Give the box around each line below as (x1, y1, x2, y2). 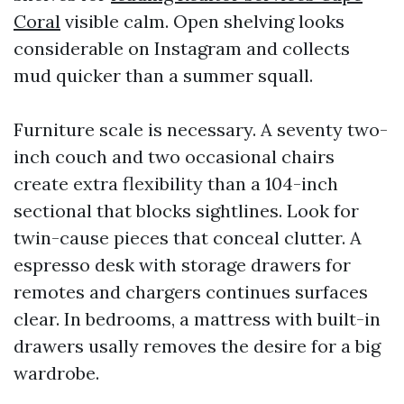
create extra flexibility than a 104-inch (14, 172, 338, 195)
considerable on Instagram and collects (14, 37, 350, 60)
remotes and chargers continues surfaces (14, 280, 368, 303)
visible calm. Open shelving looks (60, 10, 344, 32)
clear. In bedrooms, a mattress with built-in (14, 308, 381, 330)
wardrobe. (14, 362, 99, 384)
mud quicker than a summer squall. (14, 64, 313, 87)
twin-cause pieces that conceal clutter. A (14, 226, 362, 249)
